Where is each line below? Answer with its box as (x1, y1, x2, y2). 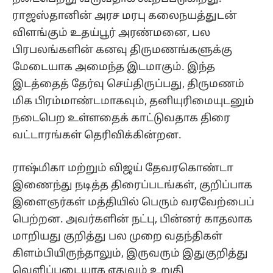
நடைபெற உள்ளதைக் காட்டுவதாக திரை (12, 112, 230, 125)
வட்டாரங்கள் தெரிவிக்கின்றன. (12, 129, 182, 142)
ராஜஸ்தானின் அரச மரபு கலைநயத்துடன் (12, 9, 237, 23)
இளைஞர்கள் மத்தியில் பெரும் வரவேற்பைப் (12, 196, 254, 209)
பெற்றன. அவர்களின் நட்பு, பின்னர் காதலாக (12, 213, 252, 226)
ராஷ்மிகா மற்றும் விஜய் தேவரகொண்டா (12, 161, 233, 175)
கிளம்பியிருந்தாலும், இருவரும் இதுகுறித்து (12, 247, 248, 260)
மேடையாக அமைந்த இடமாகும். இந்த (12, 60, 215, 74)
